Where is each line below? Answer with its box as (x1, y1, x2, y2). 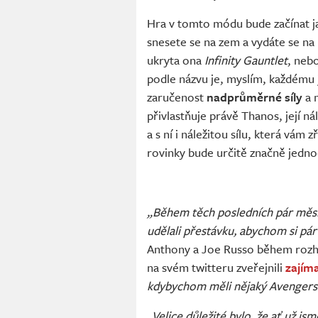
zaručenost (147, 88, 207, 106)
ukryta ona (147, 51, 204, 70)
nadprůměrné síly (207, 88, 302, 106)
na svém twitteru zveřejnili (147, 258, 285, 277)
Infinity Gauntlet (204, 51, 287, 70)
